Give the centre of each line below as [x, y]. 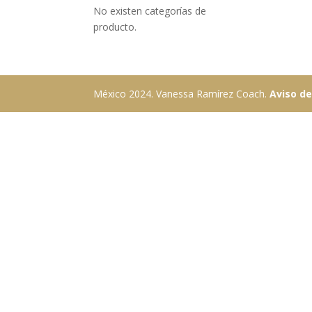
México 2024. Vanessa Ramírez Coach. [182, 94]
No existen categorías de [150, 11]
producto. [115, 27]
